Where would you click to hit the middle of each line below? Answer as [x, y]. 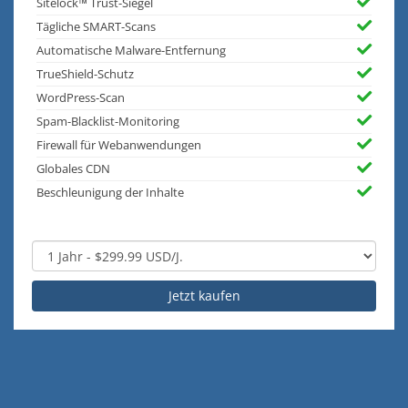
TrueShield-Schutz [85, 75]
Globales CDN [73, 169]
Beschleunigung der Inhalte [110, 193]
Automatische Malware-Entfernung [131, 51]
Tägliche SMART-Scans [96, 27]
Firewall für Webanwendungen [119, 146]
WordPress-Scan [81, 98]
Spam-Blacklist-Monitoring [108, 122]
